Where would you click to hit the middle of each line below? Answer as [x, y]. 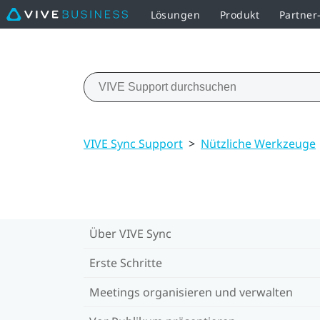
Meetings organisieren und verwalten [191, 292]
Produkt [239, 14]
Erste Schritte [126, 262]
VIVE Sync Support [133, 143]
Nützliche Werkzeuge [258, 143]
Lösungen [175, 14]
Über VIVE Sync [130, 233]
